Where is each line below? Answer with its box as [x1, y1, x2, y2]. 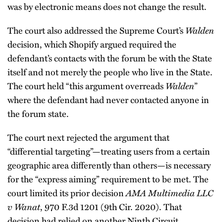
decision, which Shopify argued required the [7, 37, 176, 51]
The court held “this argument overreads [7, 79, 166, 92]
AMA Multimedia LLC [126, 186, 213, 199]
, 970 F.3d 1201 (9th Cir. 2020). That [40, 200, 182, 213]
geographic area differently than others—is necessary [7, 158, 211, 171]
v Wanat [7, 200, 40, 213]
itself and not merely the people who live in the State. [7, 65, 213, 78]
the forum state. [7, 107, 69, 120]
